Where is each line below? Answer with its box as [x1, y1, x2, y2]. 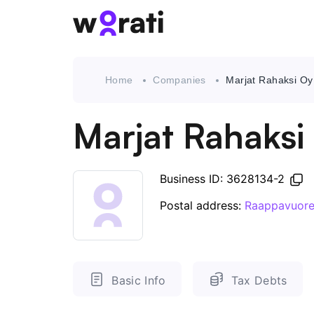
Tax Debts [231, 273, 287, 287]
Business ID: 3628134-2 [160, 172, 288, 186]
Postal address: [160, 198, 245, 213]
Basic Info [111, 273, 166, 287]
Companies [153, 74, 206, 86]
